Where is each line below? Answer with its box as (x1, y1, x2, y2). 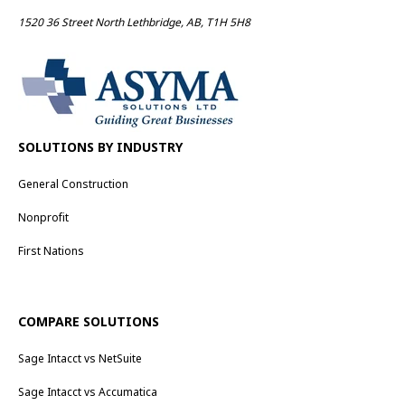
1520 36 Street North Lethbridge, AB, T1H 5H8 (18, 14, 250, 30)
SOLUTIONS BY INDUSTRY (18, 138, 183, 156)
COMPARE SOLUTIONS (18, 313, 159, 331)
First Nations (18, 242, 84, 259)
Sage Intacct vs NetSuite (18, 351, 142, 367)
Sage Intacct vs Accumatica (18, 384, 157, 400)
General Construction (18, 176, 128, 193)
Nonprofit (18, 210, 69, 226)
